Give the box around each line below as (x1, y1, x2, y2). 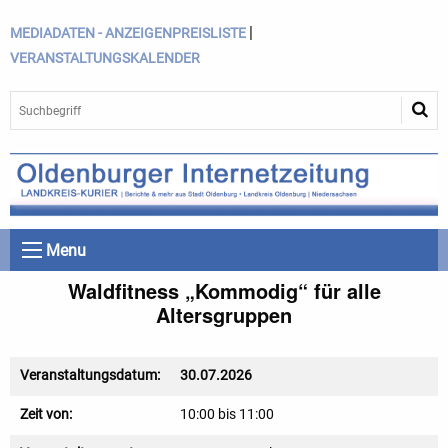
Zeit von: (20, 406, 72, 423)
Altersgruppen (156, 300, 292, 330)
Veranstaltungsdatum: (20, 367, 160, 384)
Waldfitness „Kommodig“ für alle (67, 276, 381, 306)
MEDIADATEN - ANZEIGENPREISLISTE (10, 25, 246, 41)
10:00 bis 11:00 (180, 406, 274, 423)
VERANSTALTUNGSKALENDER (10, 50, 200, 66)
